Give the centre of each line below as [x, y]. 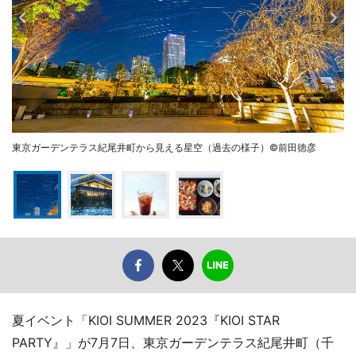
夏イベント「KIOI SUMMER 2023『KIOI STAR [146, 320]
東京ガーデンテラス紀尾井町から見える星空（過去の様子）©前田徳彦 [164, 147]
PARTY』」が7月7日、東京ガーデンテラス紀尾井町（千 [173, 342]
